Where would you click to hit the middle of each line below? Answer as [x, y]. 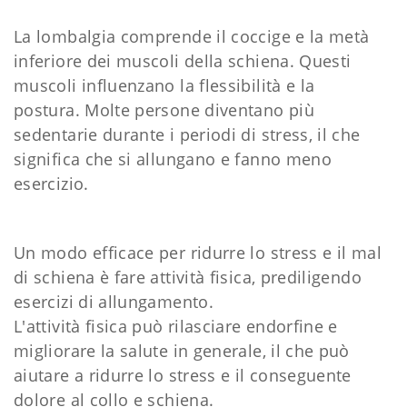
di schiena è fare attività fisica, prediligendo [188, 277]
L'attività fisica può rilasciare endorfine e [176, 326]
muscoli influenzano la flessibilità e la [164, 85]
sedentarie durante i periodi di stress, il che [187, 134]
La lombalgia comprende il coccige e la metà [192, 36]
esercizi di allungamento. [114, 301]
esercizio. [51, 183]
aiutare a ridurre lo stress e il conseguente [183, 375]
